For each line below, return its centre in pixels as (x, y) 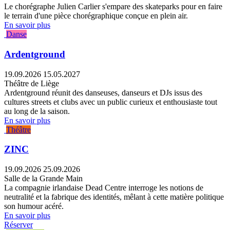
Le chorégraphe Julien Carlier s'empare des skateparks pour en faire (113, 7)
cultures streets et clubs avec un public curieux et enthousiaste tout (111, 102)
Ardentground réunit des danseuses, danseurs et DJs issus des (103, 92)
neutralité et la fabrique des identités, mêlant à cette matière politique (114, 197)
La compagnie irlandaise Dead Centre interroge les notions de (104, 188)
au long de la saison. (37, 111)
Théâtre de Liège (32, 83)
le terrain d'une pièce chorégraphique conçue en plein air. (96, 16)
